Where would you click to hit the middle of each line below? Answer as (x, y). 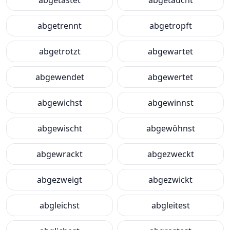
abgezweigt (60, 180)
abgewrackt (60, 154)
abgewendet (60, 77)
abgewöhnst (170, 128)
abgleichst (60, 205)
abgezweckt (170, 154)
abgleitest (170, 205)
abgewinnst (170, 103)
